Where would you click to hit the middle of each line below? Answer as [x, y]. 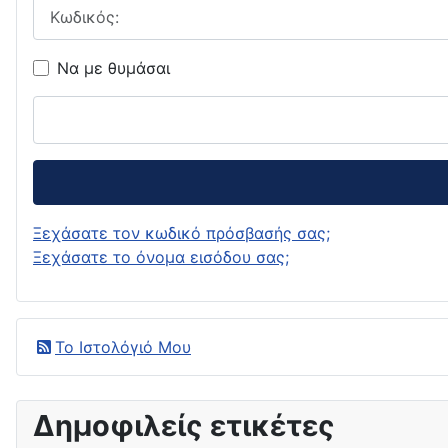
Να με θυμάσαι [113, 67]
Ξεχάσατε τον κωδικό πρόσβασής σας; [181, 232]
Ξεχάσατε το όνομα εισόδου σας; [161, 256]
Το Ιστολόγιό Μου [123, 346]
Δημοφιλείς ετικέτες [184, 425]
